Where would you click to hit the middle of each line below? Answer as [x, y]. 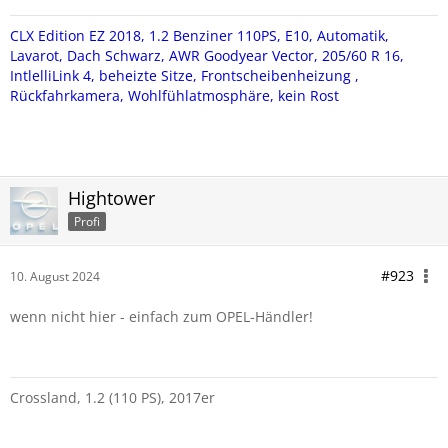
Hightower [111, 198]
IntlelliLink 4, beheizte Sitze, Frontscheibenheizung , [184, 75]
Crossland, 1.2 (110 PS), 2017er [112, 397]
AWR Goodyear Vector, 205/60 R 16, [286, 55]
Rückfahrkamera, [69, 95]
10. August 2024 [55, 276]
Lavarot [34, 55]
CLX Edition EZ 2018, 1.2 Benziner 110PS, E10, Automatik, [199, 35]
